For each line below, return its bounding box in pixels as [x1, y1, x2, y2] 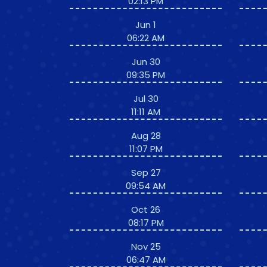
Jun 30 [131, 55, 160, 68]
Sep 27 [131, 166, 161, 179]
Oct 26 [131, 203, 160, 216]
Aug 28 [131, 129, 161, 142]
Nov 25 [131, 240, 161, 253]
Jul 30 [133, 92, 159, 105]
